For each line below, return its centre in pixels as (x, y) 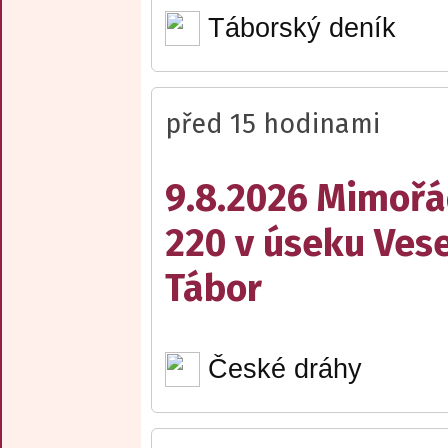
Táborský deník (301, 28)
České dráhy (284, 368)
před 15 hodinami (272, 123)
